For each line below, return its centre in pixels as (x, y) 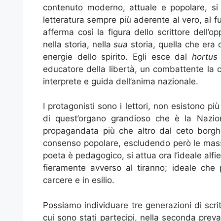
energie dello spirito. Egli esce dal (118, 56)
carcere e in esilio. (79, 180)
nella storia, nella (78, 44)
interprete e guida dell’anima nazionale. (121, 81)
